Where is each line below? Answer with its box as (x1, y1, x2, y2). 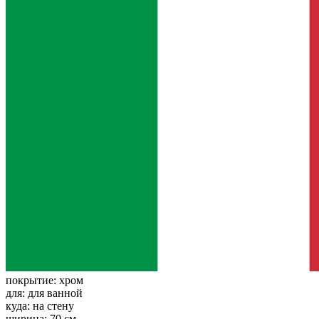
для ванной (28, 286, 83, 299)
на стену (33, 299, 74, 312)
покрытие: (6, 273, 59, 286)
